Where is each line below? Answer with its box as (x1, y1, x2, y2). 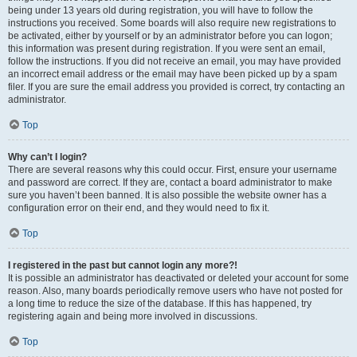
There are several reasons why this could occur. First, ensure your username (8, 164, 337, 175)
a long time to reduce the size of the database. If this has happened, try (8, 298, 312, 309)
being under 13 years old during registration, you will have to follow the (8, 5, 313, 16)
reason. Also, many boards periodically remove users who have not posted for (8, 285, 343, 296)
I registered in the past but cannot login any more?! (8, 260, 237, 271)
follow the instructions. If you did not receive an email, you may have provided (8, 56, 341, 67)
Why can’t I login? (8, 151, 87, 163)
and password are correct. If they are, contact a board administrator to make (8, 177, 332, 188)
